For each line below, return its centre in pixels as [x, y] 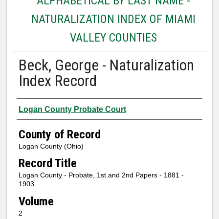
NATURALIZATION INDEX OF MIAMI [113, 19]
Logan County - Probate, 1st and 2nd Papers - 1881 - [101, 175]
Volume [36, 201]
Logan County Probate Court [72, 109]
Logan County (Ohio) [51, 146]
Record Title [47, 164]
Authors [35, 108]
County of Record [59, 134]
